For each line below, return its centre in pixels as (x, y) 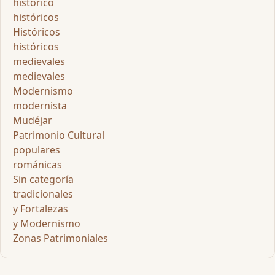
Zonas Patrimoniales (60, 238)
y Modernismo (47, 223)
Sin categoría (43, 179)
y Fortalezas (41, 208)
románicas (37, 164)
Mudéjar (33, 120)
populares (37, 149)
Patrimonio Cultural (59, 135)
